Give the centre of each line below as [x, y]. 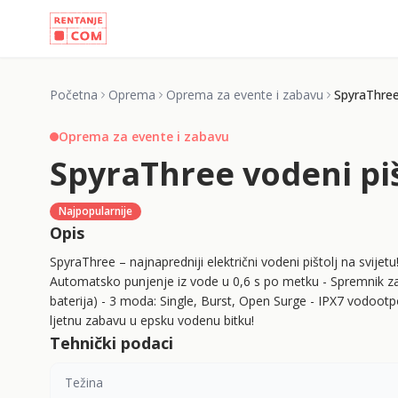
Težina [84, 382]
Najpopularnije [96, 211]
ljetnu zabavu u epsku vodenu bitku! [152, 320]
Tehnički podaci [111, 343]
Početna [74, 95]
